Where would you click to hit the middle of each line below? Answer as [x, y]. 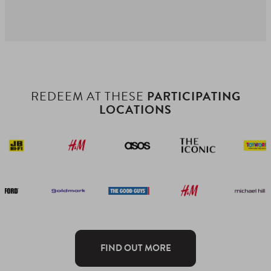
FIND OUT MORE [135, 248]
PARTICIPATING [194, 96]
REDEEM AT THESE [89, 96]
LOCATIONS [135, 110]
